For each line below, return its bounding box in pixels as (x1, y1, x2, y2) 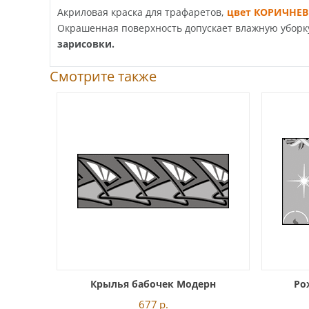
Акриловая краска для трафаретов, (57, 5, 227, 19)
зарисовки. (57, 37, 114, 50)
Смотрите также (50, 66, 157, 86)
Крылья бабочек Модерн (90, 277, 216, 290)
